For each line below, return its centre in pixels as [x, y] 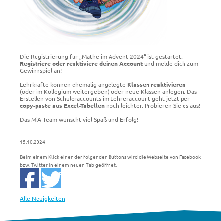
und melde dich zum [170, 63]
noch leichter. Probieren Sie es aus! [152, 105]
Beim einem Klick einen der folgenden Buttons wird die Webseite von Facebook [110, 156]
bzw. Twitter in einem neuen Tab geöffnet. [68, 164]
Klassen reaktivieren [156, 85]
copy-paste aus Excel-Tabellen [62, 105]
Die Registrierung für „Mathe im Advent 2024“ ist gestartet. [101, 56]
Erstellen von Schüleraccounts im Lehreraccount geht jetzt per [105, 98]
